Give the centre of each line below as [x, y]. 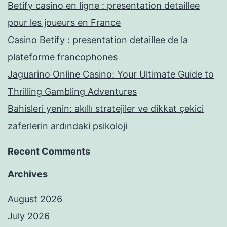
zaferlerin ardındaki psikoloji [67, 126]
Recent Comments [49, 152]
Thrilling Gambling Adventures [72, 92]
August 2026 [35, 199]
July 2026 [29, 216]
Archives [28, 174]
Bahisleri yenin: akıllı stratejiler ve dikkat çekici [106, 109]
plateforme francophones [63, 57]
